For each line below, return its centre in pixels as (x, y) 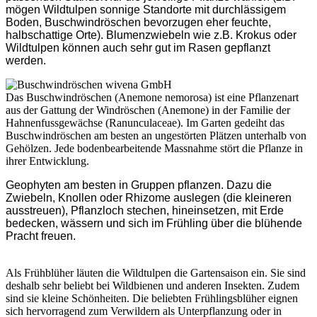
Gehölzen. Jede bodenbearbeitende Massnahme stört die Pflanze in (154, 148)
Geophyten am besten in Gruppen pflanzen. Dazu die (139, 185)
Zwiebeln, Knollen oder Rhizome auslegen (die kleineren (149, 197)
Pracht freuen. (41, 236)
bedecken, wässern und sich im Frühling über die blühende (154, 223)
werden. (26, 60)
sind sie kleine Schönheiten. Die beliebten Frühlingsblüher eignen (152, 298)
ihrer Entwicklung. (47, 161)
